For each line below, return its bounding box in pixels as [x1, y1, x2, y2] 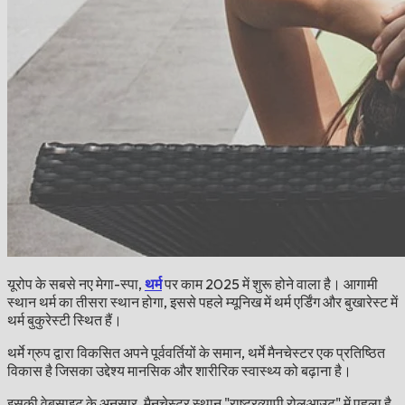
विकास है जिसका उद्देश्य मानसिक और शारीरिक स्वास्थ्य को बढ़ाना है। [7, 361, 352, 380]
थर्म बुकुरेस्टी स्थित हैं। [7, 310, 122, 329]
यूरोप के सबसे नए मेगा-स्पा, [7, 274, 145, 293]
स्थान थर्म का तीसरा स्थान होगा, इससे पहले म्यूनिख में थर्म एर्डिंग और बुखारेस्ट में [7, 292, 398, 311]
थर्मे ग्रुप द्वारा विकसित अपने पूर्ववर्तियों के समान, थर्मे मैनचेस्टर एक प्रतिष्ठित [7, 343, 385, 362]
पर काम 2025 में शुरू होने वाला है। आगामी [162, 274, 378, 293]
